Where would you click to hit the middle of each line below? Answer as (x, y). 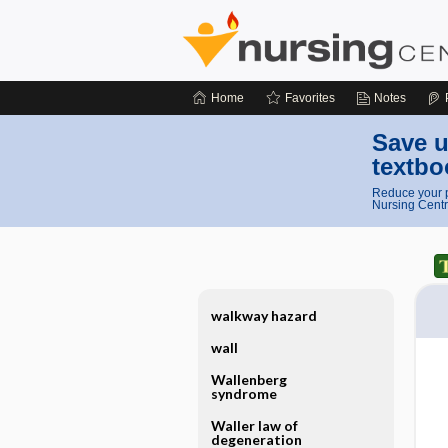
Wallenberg (248, 379)
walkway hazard (263, 315)
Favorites (310, 98)
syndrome (243, 393)
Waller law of (254, 425)
